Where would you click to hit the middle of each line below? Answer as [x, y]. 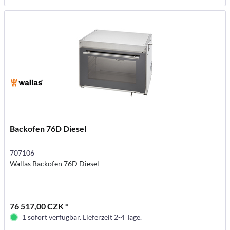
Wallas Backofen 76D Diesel [55, 164]
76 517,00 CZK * [39, 206]
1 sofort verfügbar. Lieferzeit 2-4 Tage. [82, 217]
